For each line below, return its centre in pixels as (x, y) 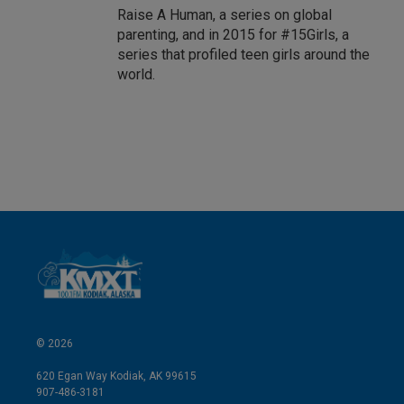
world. (136, 74)
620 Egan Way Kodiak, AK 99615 (116, 376)
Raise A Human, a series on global (225, 15)
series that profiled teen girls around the (243, 55)
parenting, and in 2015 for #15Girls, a (233, 35)
